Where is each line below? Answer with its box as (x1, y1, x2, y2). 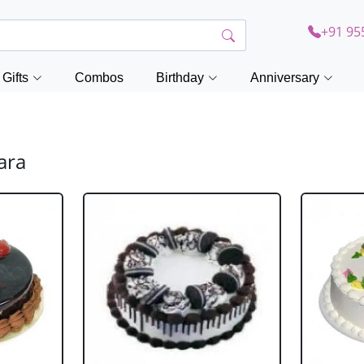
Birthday (156, 71, 204, 84)
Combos (75, 71, 123, 84)
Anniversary (250, 71, 319, 84)
